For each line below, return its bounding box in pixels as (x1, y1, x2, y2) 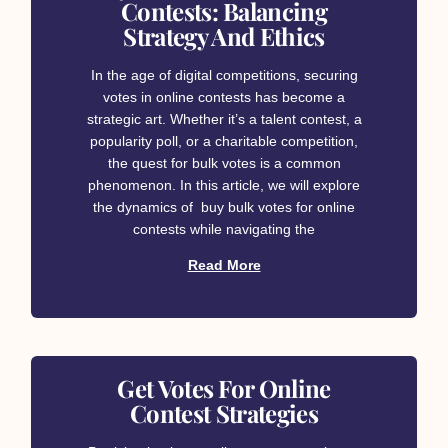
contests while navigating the (133, 221, 315, 238)
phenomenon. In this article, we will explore (88, 177, 360, 194)
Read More (187, 257, 261, 274)
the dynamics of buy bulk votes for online (93, 199, 355, 216)
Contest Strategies (130, 397, 318, 430)
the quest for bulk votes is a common (107, 155, 341, 172)
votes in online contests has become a (103, 89, 345, 106)
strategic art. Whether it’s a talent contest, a (86, 111, 362, 128)
